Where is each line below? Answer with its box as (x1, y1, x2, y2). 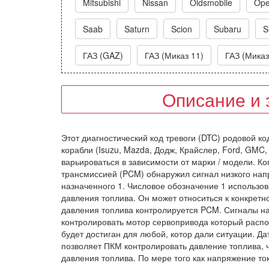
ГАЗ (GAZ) (83, 49, 123, 61)
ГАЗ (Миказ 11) (145, 49, 204, 61)
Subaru (214, 23, 241, 35)
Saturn (124, 23, 150, 35)
